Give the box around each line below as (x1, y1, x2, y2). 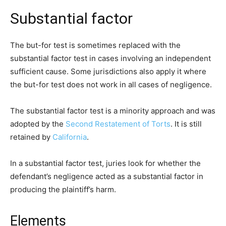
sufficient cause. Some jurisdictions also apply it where (10, 66, 206, 76)
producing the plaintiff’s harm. (10, 184, 116, 194)
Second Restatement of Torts (66, 119, 171, 129)
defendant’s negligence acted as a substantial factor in (10, 171, 203, 181)
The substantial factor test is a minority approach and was (10, 105, 215, 116)
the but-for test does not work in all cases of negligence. (10, 79, 212, 89)
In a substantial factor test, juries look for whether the (10, 158, 201, 168)
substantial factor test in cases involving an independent (10, 53, 211, 63)
